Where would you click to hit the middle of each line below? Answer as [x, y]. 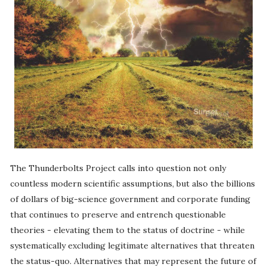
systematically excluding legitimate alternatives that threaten [132, 246]
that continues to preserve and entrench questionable [118, 215]
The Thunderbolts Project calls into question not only [118, 168]
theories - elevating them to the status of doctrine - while [127, 230]
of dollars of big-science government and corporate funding [130, 199]
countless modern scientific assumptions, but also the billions [132, 184]
